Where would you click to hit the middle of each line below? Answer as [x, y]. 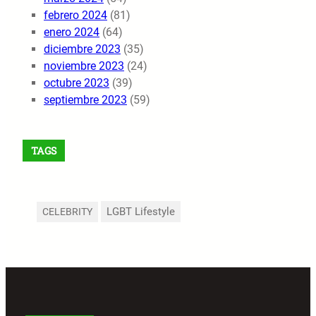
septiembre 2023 [85, 99]
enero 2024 [72, 32]
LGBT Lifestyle [141, 211]
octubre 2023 [77, 83]
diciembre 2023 [82, 49]
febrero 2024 [75, 15]
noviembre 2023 [84, 66]
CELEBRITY [67, 211]
